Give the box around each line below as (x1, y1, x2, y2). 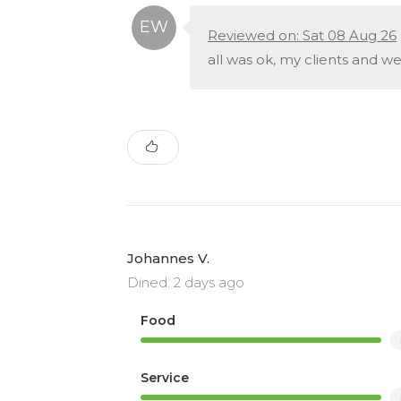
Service (141, 369, 189, 386)
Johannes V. (127, 249, 209, 267)
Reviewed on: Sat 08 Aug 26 (208, 26, 397, 44)
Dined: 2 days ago (127, 273, 244, 291)
